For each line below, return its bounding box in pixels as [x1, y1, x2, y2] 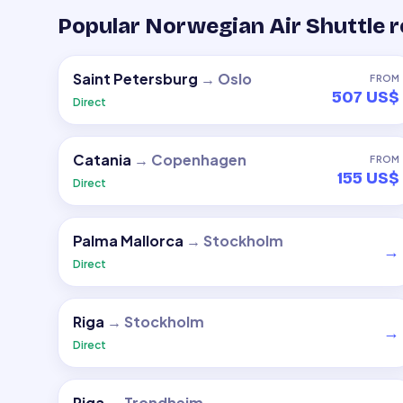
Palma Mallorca [73, 231, 184, 250]
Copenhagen [151, 150, 246, 169]
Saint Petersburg [73, 69, 198, 88]
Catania [73, 150, 131, 169]
